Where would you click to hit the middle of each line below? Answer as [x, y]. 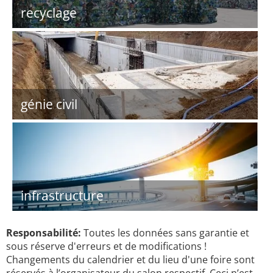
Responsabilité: [44, 233]
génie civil [49, 104]
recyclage [49, 13]
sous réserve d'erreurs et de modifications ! [106, 246]
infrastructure [62, 196]
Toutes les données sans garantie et [165, 233]
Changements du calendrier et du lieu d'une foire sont [130, 260]
